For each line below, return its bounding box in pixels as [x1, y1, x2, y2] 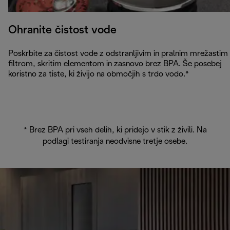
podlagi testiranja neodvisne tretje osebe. [43, 137, 187, 145]
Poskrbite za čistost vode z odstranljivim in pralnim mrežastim [8, 49, 228, 57]
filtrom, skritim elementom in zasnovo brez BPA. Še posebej [8, 60, 222, 68]
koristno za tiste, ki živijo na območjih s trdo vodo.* [8, 70, 189, 78]
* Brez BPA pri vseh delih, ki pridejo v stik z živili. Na [23, 126, 207, 134]
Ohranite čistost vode [8, 25, 117, 35]
